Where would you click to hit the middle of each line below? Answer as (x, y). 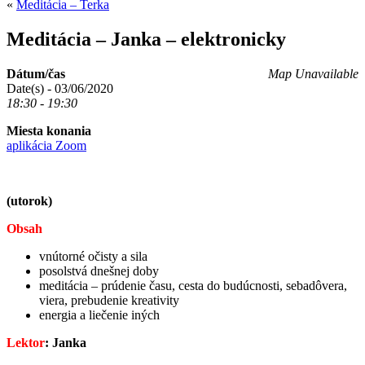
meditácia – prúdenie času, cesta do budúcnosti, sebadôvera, (193, 285)
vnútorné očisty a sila (93, 256)
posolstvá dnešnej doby (99, 270)
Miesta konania (49, 130)
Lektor (26, 342)
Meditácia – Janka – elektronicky (146, 39)
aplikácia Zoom (46, 145)
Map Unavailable (313, 73)
